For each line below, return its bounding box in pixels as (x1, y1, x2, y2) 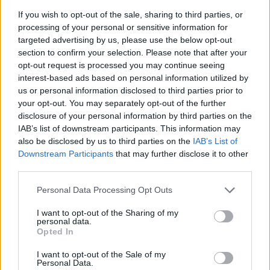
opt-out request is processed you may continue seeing (18, 60, 225, 70)
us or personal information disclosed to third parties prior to (18, 85, 243, 95)
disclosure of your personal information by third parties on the (18, 110, 252, 121)
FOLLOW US (19, 2, 67, 14)
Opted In (37, 226, 74, 236)
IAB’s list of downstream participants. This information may (18, 123, 240, 133)
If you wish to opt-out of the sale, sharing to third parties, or (18, 9, 243, 19)
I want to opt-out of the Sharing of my (37, 207, 178, 218)
